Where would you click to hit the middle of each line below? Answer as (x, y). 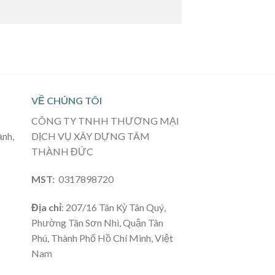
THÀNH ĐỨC (62, 151)
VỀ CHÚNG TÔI (66, 100)
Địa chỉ (46, 207)
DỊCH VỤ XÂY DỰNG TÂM (90, 136)
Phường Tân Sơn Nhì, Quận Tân (97, 223)
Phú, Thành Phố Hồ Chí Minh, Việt (102, 238)
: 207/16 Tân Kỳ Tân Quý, (113, 207)
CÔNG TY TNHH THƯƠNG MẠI (105, 120)
